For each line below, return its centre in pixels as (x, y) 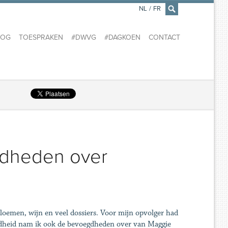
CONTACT (164, 38)
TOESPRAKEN (41, 38)
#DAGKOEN (122, 38)
